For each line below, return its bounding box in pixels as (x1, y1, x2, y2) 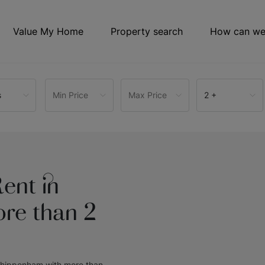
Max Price (128, 90, 167, 100)
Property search (111, 25, 183, 37)
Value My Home (13, 25, 83, 37)
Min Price (53, 90, 89, 100)
